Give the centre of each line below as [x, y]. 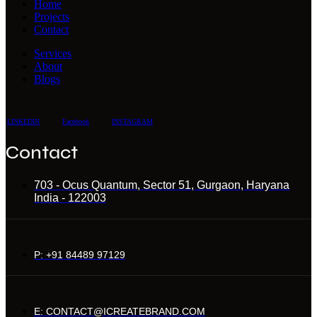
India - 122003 [70, 197]
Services [53, 53]
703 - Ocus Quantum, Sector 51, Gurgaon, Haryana [162, 185]
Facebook [76, 121]
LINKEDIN [23, 121]
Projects [52, 16]
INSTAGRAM [132, 121]
